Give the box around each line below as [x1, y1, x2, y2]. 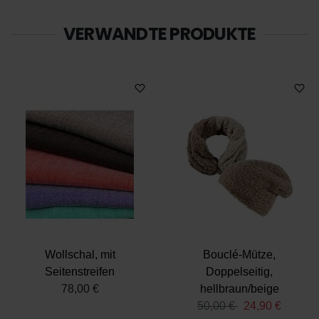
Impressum [93, 4, 152, 16]
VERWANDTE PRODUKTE [63, 22, 256, 46]
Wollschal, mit [44, 249, 115, 261]
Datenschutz [16, 4, 83, 16]
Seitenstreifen [45, 266, 115, 278]
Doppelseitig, [206, 266, 273, 278]
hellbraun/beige [199, 283, 279, 295]
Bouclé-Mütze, [203, 249, 276, 261]
